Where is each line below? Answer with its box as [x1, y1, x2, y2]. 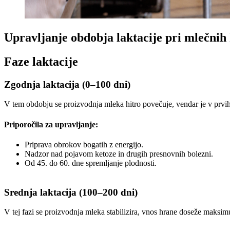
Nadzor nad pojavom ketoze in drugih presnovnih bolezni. [25, 149, 213, 158]
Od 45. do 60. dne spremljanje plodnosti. [25, 158, 157, 167]
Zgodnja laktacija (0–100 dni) [4, 79, 130, 90]
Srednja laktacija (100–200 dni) [4, 186, 138, 198]
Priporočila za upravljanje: [4, 120, 98, 129]
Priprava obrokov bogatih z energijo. [25, 140, 143, 149]
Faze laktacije [4, 54, 78, 68]
